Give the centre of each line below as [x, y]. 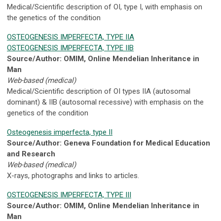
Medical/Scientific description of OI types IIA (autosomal [99, 92]
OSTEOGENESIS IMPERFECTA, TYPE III [69, 195]
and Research [31, 154]
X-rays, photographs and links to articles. [73, 176]
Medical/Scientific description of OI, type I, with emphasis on [105, 7]
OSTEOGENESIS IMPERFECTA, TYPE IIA [71, 37]
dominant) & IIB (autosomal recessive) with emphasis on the [105, 102]
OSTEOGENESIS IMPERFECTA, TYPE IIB [70, 48]
